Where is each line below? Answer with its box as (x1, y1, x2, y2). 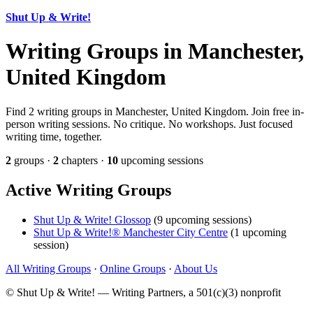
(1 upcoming (228, 226, 286, 238)
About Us (174, 262, 217, 275)
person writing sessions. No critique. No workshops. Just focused (6, 117, 293, 130)
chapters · (59, 154, 107, 166)
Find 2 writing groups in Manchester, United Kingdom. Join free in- (6, 105, 304, 117)
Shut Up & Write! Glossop (34, 213, 151, 226)
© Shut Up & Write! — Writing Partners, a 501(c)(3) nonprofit (6, 286, 281, 298)
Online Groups (100, 262, 166, 275)
